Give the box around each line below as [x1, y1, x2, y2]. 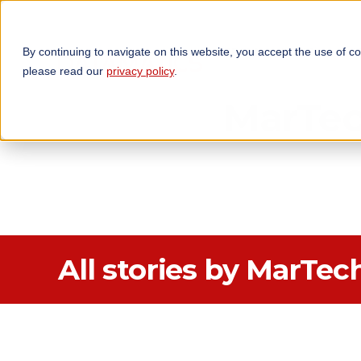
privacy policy [106, 64, 174, 77]
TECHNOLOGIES [222, 45, 315, 58]
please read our [23, 64, 106, 77]
